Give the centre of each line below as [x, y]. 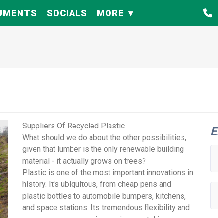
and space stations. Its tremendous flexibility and [106, 208]
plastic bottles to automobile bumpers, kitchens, [104, 196]
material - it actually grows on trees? [84, 161]
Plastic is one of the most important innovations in [108, 173]
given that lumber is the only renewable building [103, 149]
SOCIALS [67, 13]
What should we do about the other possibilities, [105, 138]
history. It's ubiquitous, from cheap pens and [97, 184]
